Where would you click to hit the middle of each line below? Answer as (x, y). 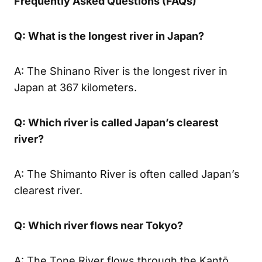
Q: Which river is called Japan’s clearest (116, 122)
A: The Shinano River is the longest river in (121, 71)
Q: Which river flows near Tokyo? (99, 225)
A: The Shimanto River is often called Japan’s (127, 174)
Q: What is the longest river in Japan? (109, 36)
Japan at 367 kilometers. (75, 87)
